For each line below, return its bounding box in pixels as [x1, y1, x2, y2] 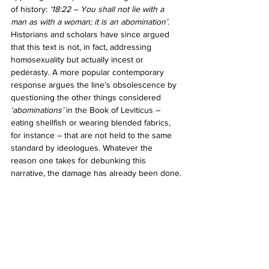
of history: [11, 4, 50, 14]
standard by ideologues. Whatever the [11, 142, 155, 153]
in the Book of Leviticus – [66, 104, 163, 115]
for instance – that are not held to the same [11, 130, 174, 140]
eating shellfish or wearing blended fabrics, [11, 117, 173, 127]
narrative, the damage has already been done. [11, 168, 181, 178]
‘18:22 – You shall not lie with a [50, 4, 166, 14]
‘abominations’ [11, 104, 66, 115]
